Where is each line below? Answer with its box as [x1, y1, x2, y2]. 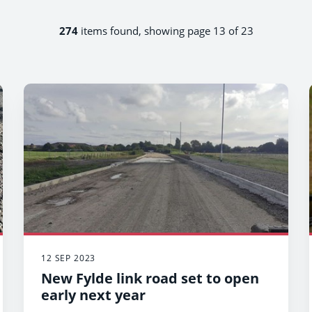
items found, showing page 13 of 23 [77, 24, 253, 38]
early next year [41, 285, 146, 304]
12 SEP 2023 [41, 251, 96, 264]
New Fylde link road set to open [41, 268, 259, 288]
